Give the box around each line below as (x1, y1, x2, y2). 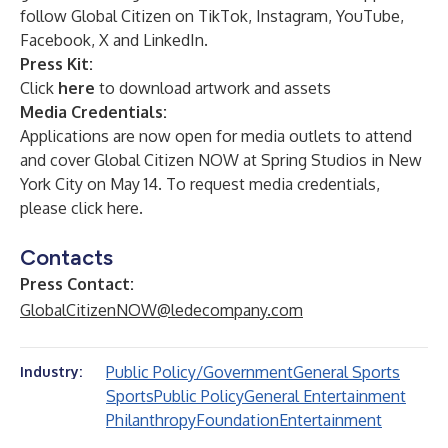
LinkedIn (143, 30, 204, 50)
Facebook (20, 30, 91, 50)
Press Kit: (20, 54, 93, 74)
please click (20, 198, 107, 218)
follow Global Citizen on (20, 6, 198, 26)
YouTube (336, 6, 400, 26)
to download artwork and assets (99, 78, 331, 98)
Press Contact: (20, 274, 134, 294)
